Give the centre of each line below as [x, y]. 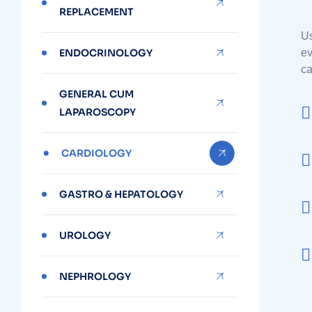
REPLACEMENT [97, 12]
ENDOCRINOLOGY [106, 53]
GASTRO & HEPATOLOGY [122, 194]
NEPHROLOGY [95, 276]
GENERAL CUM [97, 94]
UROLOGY [85, 235]
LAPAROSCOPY [98, 112]
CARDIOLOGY [96, 153]
